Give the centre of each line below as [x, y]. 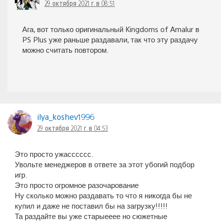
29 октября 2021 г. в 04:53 [73, 128]
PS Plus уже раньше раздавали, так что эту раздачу [110, 39]
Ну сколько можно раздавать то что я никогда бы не [103, 195]
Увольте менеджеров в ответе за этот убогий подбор [105, 164]
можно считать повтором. [65, 50]
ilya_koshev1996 [66, 117]
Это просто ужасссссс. [54, 154]
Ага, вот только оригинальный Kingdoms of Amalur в [111, 29]
